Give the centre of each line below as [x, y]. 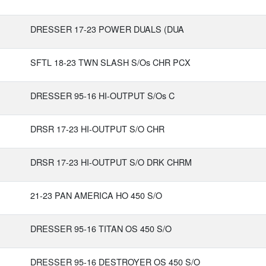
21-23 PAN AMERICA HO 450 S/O [96, 195]
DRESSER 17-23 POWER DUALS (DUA [107, 29]
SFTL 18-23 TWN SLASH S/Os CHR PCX [110, 62]
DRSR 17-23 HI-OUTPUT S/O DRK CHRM [111, 162]
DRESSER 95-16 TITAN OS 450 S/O [101, 228]
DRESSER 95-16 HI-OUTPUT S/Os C [102, 95]
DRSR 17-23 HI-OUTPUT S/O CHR [97, 129]
